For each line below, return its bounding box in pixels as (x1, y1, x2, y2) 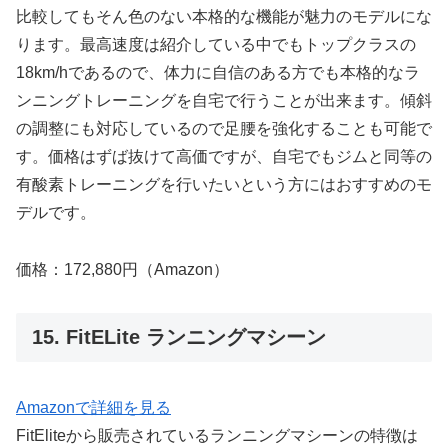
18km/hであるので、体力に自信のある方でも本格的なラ (16, 64, 420, 82)
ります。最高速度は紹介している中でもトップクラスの (16, 36, 416, 54)
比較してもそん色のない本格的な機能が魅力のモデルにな (16, 8, 432, 26)
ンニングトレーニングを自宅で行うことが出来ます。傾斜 (16, 92, 432, 110)
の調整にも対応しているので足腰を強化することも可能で (16, 120, 432, 138)
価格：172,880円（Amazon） (16, 261, 229, 279)
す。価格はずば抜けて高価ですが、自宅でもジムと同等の (16, 148, 432, 166)
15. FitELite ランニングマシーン (32, 325, 326, 348)
